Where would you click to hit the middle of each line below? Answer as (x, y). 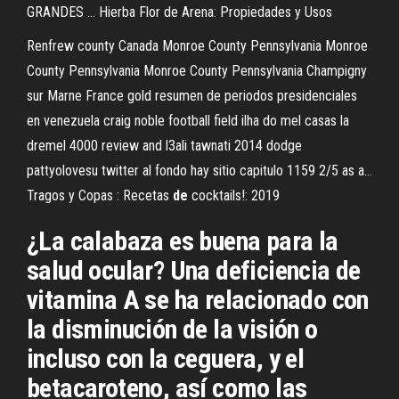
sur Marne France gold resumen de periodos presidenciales (192, 96)
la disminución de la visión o (172, 329)
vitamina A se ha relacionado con (198, 300)
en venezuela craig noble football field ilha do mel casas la (188, 121)
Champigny (335, 71)
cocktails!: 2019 (234, 195)
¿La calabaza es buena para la (183, 241)
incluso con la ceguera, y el (166, 358)
